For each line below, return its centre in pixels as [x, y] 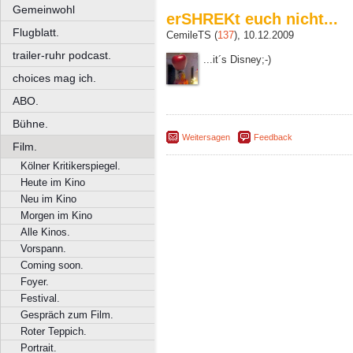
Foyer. [35, 282]
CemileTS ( [192, 35]
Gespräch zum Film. [67, 315]
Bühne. [30, 124]
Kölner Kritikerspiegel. [71, 166]
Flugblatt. [36, 32]
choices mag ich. [54, 78]
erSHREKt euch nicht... [252, 19]
